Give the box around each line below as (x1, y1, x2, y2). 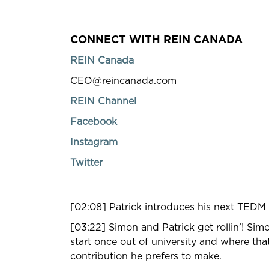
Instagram (70, 137, 118, 147)
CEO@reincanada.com (70, 76, 177, 86)
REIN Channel (70, 96, 136, 106)
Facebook (70, 116, 117, 127)
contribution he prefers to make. (70, 251, 222, 261)
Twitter (70, 157, 103, 168)
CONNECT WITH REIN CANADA (70, 32, 243, 45)
